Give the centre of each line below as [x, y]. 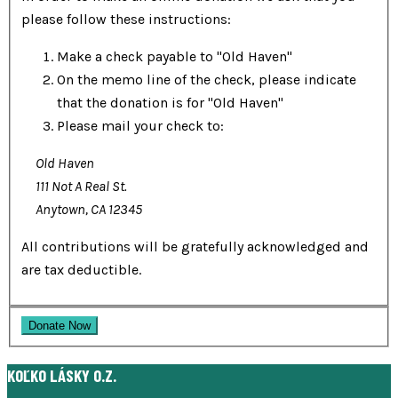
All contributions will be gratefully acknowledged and [195, 247]
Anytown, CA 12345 [89, 210]
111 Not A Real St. [81, 187]
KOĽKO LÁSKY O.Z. [62, 375]
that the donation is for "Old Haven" [170, 103]
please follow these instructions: [126, 20]
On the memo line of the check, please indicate [207, 80]
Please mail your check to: [140, 126]
